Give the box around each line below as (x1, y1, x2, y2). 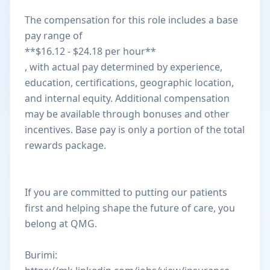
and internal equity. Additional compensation (25, 92, 230, 105)
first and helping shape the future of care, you (25, 201, 235, 215)
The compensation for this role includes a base (25, 13, 238, 27)
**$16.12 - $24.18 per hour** (25, 45, 156, 58)
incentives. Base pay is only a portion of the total (25, 123, 245, 136)
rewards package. (25, 139, 106, 152)
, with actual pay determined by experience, (25, 60, 222, 74)
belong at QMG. (25, 217, 97, 230)
